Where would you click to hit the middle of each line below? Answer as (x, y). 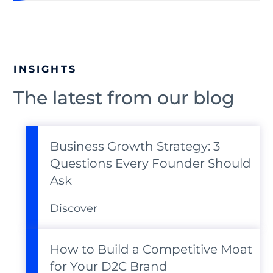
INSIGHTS (45, 69)
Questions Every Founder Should (151, 164)
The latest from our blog (124, 98)
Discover (74, 209)
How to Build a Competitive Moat (151, 250)
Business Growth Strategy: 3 (135, 147)
